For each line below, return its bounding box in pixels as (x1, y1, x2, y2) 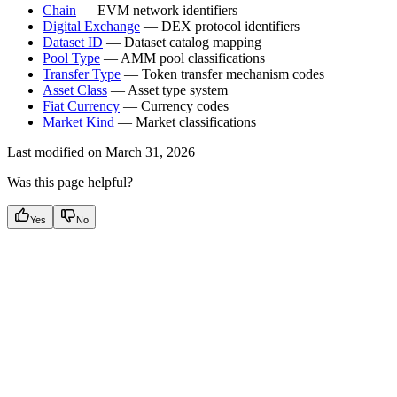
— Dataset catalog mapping (103, 34, 261, 50)
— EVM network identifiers (76, 2, 237, 18)
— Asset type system (107, 82, 228, 97)
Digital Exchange (43, 18, 140, 34)
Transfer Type (43, 66, 121, 82)
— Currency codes (120, 97, 229, 113)
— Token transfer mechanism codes (121, 66, 324, 82)
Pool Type (43, 50, 100, 66)
